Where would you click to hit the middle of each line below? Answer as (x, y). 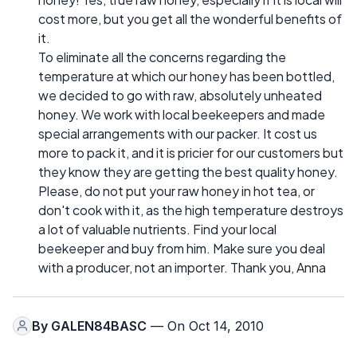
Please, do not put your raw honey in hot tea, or (177, 190)
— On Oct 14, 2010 (205, 326)
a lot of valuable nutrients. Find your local (157, 229)
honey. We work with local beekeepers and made (182, 114)
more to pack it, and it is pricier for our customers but (191, 152)
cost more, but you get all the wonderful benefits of (190, 18)
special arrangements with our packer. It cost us (178, 133)
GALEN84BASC (99, 326)
